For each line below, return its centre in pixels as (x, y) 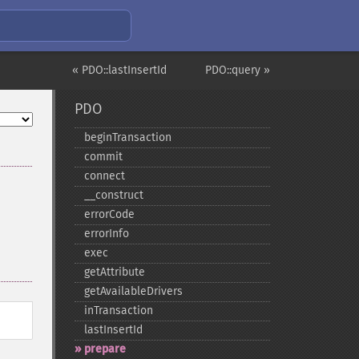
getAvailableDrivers (133, 291)
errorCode (109, 214)
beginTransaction (127, 137)
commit (103, 157)
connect (104, 176)
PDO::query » (238, 70)
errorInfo (106, 234)
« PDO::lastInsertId (119, 70)
